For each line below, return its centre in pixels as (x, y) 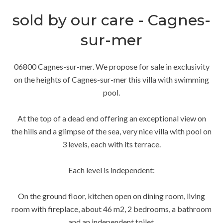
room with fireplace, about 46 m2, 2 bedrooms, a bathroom (111, 209)
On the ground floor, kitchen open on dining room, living (111, 196)
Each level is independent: (111, 170)
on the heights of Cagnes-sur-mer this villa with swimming (111, 79)
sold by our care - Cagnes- (111, 20)
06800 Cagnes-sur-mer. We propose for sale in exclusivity (111, 66)
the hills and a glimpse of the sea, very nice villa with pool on (111, 131)
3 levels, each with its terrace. (111, 144)
